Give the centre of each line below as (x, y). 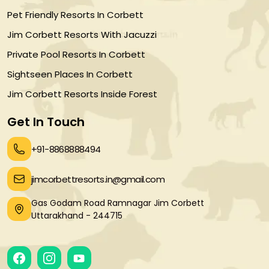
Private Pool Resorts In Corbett (76, 55)
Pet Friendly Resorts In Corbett (75, 15)
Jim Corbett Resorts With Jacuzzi (82, 35)
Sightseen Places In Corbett (70, 74)
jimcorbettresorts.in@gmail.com (98, 179)
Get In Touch (46, 122)
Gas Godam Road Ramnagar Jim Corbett (118, 203)
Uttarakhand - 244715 (77, 216)
